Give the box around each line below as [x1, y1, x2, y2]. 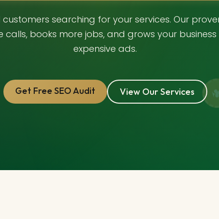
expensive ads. [73, 42, 137, 55]
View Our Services [119, 86, 195, 97]
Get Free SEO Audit [15, 85, 95, 96]
